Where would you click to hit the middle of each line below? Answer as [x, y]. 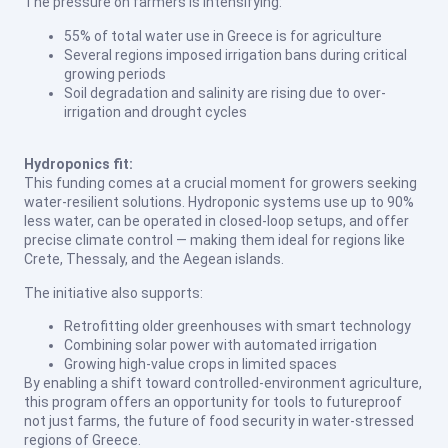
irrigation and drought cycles [155, 111]
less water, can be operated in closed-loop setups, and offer [216, 221]
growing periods [115, 73]
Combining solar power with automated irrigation [220, 344]
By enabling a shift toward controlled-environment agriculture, [223, 382]
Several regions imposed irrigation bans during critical [235, 54]
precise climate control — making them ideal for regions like [214, 240]
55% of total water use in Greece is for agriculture [223, 35]
